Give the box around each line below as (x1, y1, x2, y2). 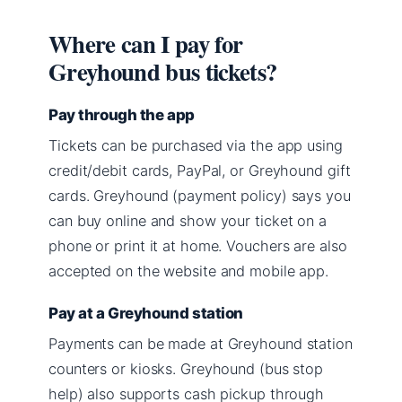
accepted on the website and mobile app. (48, 261, 329, 280)
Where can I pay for (48, 25, 243, 61)
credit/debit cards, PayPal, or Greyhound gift (48, 161, 351, 179)
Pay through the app (48, 105, 195, 124)
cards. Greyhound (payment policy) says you (48, 186, 351, 205)
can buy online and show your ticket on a (48, 211, 327, 230)
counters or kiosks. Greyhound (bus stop (48, 359, 324, 378)
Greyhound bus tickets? (48, 53, 277, 89)
